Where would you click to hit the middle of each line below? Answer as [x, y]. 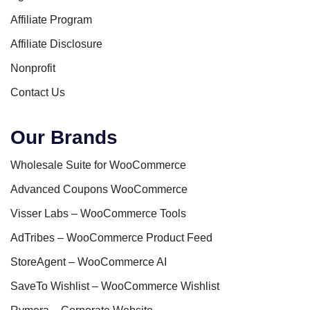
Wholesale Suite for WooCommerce [98, 165]
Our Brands [64, 137]
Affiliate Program [51, 19]
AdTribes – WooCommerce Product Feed [111, 237]
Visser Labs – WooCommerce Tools [98, 213]
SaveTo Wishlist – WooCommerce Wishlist [115, 286]
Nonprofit [33, 68]
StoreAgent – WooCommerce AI [89, 262]
